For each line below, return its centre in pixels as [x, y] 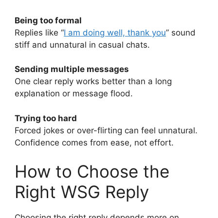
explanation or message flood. [74, 94]
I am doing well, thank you [115, 32]
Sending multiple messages [72, 69]
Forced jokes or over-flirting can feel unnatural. [106, 130]
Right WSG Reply [82, 192]
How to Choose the [92, 172]
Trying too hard [46, 118]
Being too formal [48, 20]
